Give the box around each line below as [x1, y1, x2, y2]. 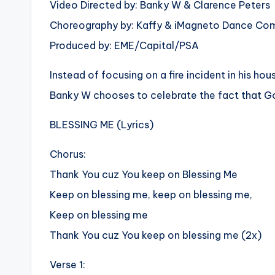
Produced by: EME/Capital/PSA [50, 39, 199, 52]
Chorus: [50, 148, 86, 161]
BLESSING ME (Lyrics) [50, 118, 153, 131]
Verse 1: [50, 258, 85, 271]
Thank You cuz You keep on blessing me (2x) [50, 229, 261, 242]
